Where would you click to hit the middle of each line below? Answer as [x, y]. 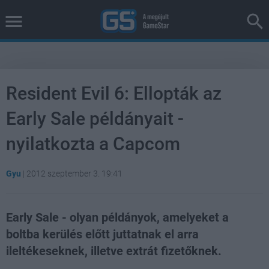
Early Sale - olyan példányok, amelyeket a [117, 217]
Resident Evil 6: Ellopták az [114, 93]
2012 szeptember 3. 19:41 [74, 174]
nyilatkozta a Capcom [93, 144]
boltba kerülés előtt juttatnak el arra [102, 234]
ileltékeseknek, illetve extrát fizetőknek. [114, 251]
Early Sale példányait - [95, 119]
